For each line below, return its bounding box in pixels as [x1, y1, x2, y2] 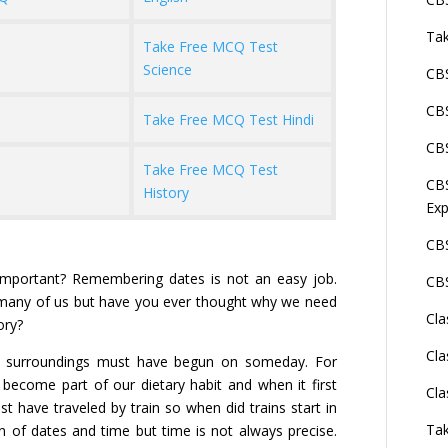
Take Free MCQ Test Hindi [142, 110, 314, 130]
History [142, 183, 189, 203]
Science [142, 60, 192, 80]
